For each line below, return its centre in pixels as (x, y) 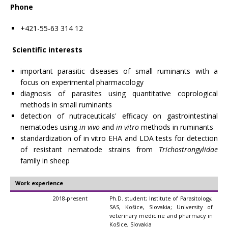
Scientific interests (47, 50)
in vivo (90, 127)
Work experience (39, 183)
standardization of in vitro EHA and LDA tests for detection (119, 138)
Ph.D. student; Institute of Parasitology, (161, 198)
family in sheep (45, 161)
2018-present (70, 198)
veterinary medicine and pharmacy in (161, 216)
